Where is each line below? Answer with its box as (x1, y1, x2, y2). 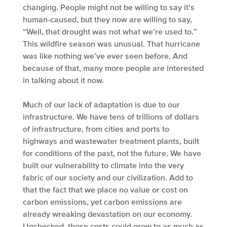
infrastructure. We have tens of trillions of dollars (23, 112, 199, 122)
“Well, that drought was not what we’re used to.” (23, 27, 197, 36)
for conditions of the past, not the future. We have (23, 148, 201, 158)
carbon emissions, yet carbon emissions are (23, 197, 182, 207)
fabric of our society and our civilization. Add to (23, 173, 193, 182)
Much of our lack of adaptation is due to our (23, 100, 180, 109)
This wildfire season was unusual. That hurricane (23, 39, 200, 49)
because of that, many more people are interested (23, 63, 204, 73)
